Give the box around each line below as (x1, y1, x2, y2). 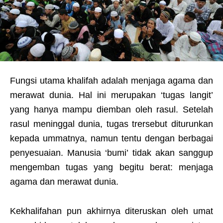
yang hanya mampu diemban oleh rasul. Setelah (10, 105, 213, 115)
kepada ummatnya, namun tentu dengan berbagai (10, 133, 213, 144)
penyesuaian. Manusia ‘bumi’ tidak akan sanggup (10, 148, 213, 158)
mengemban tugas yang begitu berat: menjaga (10, 162, 213, 173)
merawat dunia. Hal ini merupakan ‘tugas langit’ (10, 90, 213, 101)
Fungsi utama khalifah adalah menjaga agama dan (10, 76, 213, 86)
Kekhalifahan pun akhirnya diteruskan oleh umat (10, 206, 213, 217)
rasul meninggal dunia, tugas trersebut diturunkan (10, 119, 213, 129)
